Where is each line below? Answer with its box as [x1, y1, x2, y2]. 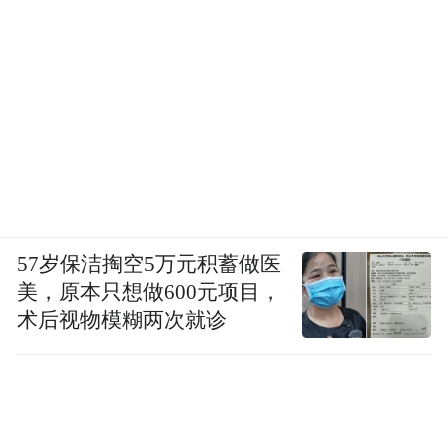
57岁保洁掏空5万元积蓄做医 [17, 252, 282, 275]
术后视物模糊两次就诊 [17, 308, 228, 331]
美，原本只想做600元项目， [17, 280, 282, 303]
